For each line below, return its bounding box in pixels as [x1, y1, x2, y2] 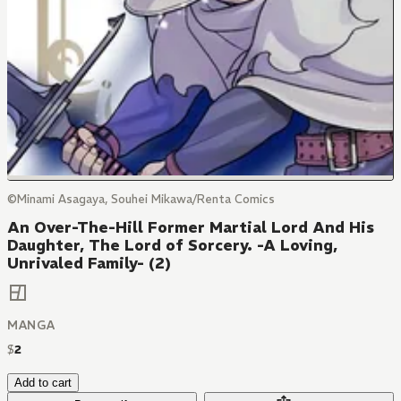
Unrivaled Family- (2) [7, 253, 171, 273]
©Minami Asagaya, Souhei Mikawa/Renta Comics [7, 192, 275, 207]
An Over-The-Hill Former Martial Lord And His [7, 218, 374, 237]
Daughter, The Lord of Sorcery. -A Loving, [7, 235, 337, 255]
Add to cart [14, 376, 72, 390]
